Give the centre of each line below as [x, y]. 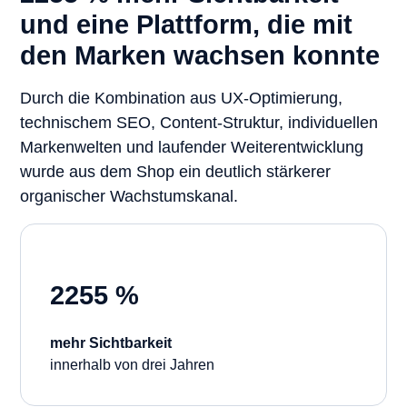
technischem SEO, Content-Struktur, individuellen [199, 123]
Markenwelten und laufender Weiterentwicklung [192, 148]
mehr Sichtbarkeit [111, 343]
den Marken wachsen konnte [200, 55]
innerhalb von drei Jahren [132, 365]
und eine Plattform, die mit [186, 24]
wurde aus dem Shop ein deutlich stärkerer [175, 172]
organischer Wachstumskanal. [129, 197]
